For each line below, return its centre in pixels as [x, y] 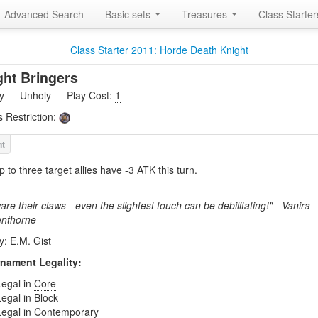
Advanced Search [44, 14]
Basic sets [129, 14]
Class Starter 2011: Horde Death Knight [159, 50]
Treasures [206, 14]
